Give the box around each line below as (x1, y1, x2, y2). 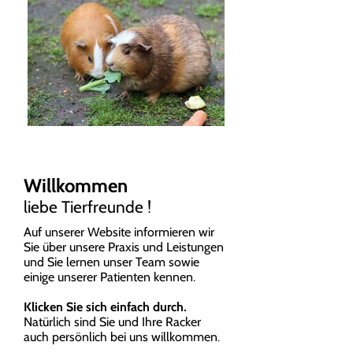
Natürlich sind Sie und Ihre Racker (24, 314, 201, 329)
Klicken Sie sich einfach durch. (24, 299, 187, 314)
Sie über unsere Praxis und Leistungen (24, 240, 224, 255)
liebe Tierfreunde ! (24, 197, 151, 217)
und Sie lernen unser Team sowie (24, 255, 199, 269)
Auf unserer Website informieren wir (24, 225, 214, 240)
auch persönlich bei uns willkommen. (24, 329, 220, 344)
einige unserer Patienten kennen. (24, 269, 195, 284)
